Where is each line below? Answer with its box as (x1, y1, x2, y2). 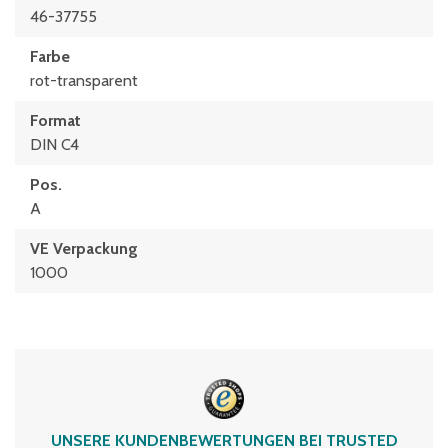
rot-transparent (30, 71, 138, 90)
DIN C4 (30, 135, 79, 154)
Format (30, 111, 81, 130)
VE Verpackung (30, 239, 138, 258)
